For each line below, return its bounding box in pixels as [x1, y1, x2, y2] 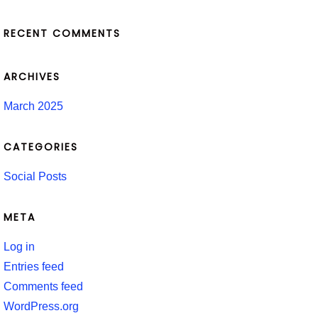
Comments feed [3, 280, 83, 292]
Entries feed [3, 260, 64, 273]
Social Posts [3, 170, 67, 182]
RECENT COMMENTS [3, 26, 121, 40]
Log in [3, 240, 35, 253]
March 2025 [3, 99, 63, 112]
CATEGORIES [3, 139, 78, 154]
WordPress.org [3, 300, 79, 312]
